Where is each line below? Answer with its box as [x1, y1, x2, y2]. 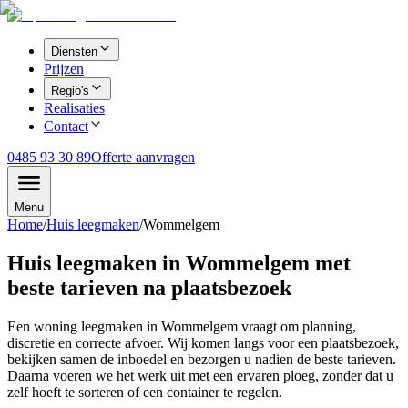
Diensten [51, 45, 97, 58]
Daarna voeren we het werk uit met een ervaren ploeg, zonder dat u [7, 367, 393, 383]
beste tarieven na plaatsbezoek [7, 275, 291, 300]
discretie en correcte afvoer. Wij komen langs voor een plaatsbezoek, [7, 334, 399, 351]
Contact [44, 118, 88, 134]
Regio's [51, 84, 89, 97]
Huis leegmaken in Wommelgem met [7, 250, 351, 275]
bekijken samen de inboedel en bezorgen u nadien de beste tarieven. [7, 351, 396, 367]
